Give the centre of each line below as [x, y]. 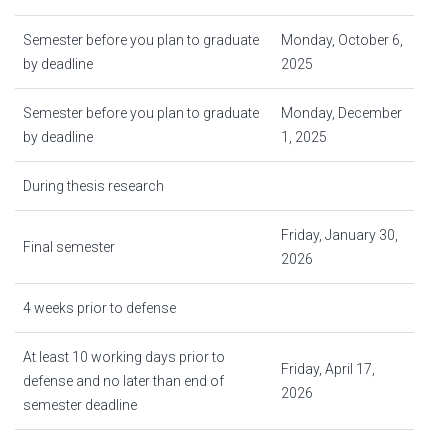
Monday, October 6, [342, 40]
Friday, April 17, [328, 369]
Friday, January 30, [339, 235]
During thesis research [93, 186]
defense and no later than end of [123, 381]
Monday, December [341, 113]
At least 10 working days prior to [124, 357]
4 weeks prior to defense [99, 308]
